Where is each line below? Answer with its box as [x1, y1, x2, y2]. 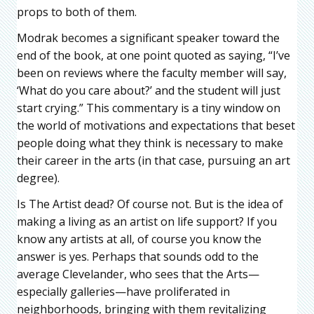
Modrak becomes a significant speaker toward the [17, 30, 280, 46]
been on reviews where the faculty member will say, [17, 65, 287, 81]
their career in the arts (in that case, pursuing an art [17, 153, 290, 169]
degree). [17, 170, 60, 186]
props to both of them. [17, 4, 137, 20]
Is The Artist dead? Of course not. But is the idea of [17, 196, 283, 212]
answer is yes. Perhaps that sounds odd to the [17, 249, 259, 265]
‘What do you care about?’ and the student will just [17, 83, 280, 99]
